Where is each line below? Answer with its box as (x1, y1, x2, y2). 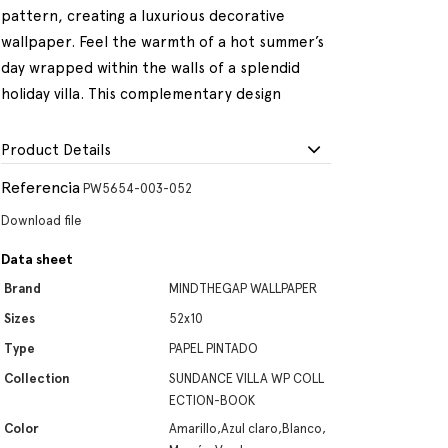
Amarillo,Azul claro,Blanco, (169, 421, 326, 436)
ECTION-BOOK (169, 393, 255, 408)
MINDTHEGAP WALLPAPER (169, 281, 317, 296)
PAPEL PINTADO (169, 341, 258, 356)
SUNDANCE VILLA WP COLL (169, 371, 324, 386)
